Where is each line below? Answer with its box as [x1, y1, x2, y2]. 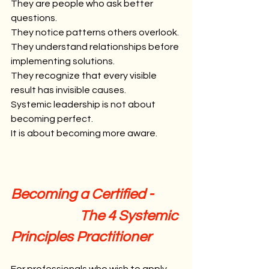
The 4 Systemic [11, 208, 181, 223]
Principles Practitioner [11, 229, 151, 244]
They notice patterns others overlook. [11, 27, 179, 37]
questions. [11, 13, 57, 23]
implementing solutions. [11, 56, 115, 66]
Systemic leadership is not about [11, 99, 157, 109]
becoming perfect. [11, 113, 93, 124]
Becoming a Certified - [11, 186, 154, 202]
